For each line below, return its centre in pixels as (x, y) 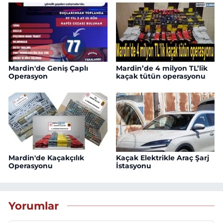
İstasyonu (133, 166)
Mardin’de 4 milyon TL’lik (162, 68)
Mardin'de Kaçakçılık (46, 158)
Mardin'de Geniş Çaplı (48, 68)
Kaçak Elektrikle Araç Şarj (162, 158)
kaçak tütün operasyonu (161, 76)
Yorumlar (34, 205)
